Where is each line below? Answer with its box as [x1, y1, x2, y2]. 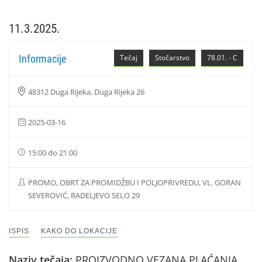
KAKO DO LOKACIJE [41, 227, 118, 235]
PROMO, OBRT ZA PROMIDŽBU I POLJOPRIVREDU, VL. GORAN [28, 177, 241, 188]
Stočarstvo [155, 53, 189, 63]
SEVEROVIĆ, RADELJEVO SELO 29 [28, 190, 140, 201]
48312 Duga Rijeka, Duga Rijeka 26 [28, 87, 144, 97]
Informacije [19, 53, 66, 65]
